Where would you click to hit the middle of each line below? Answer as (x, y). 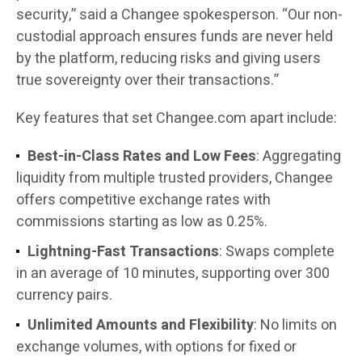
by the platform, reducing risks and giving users (168, 59)
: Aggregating (299, 157)
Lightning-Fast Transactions (123, 252)
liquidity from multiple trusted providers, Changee (175, 179)
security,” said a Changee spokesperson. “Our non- (179, 15)
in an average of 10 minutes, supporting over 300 (173, 274)
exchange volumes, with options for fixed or (156, 347)
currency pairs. (64, 296)
